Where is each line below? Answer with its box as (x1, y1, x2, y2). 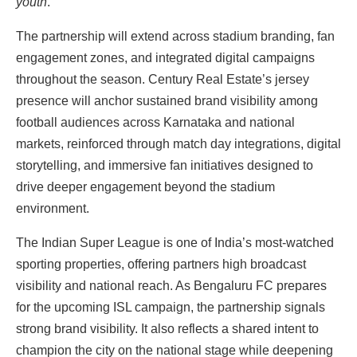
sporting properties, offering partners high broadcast (16, 257, 306, 271)
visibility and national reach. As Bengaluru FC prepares (16, 278, 327, 292)
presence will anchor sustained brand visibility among (16, 93, 318, 108)
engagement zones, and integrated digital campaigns (16, 50, 315, 65)
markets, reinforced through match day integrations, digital (16, 136, 341, 151)
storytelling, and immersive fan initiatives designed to (16, 158, 313, 172)
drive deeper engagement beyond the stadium (16, 179, 275, 194)
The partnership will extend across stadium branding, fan (16, 29, 335, 43)
